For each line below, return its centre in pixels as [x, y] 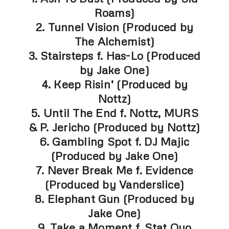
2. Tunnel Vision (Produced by [114, 27]
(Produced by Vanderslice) [114, 185]
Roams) [114, 13]
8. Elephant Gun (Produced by [114, 199]
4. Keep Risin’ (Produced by [114, 84]
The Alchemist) [114, 41]
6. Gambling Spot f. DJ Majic [114, 142]
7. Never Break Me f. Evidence [114, 170]
